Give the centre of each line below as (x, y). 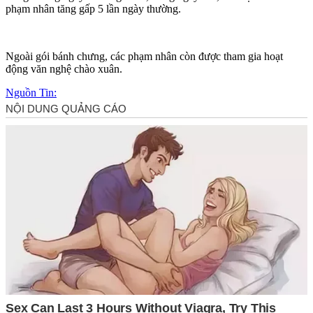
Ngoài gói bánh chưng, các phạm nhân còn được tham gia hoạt (144, 56)
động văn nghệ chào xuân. (64, 68)
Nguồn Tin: (31, 92)
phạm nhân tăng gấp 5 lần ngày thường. (93, 8)
